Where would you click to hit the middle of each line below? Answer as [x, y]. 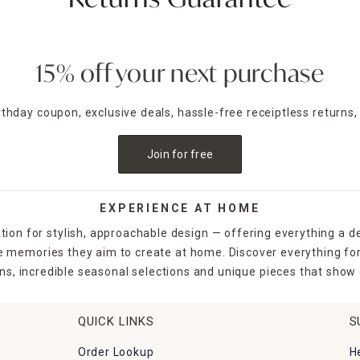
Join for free [180, 154]
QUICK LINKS [116, 321]
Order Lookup [116, 352]
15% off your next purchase [180, 75]
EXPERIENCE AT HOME [180, 208]
